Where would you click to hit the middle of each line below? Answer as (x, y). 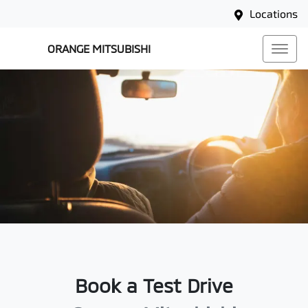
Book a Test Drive (154, 285)
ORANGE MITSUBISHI (99, 48)
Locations (274, 13)
